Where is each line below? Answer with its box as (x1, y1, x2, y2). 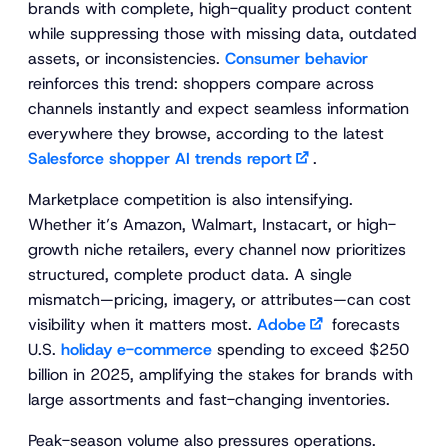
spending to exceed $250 (212, 338, 409, 360)
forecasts (327, 313, 401, 335)
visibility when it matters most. (28, 313, 257, 335)
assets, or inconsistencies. (28, 47, 225, 69)
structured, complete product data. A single (28, 263, 352, 285)
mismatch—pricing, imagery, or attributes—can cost (28, 288, 411, 310)
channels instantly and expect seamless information (28, 97, 409, 119)
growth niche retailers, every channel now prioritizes (28, 238, 406, 260)
